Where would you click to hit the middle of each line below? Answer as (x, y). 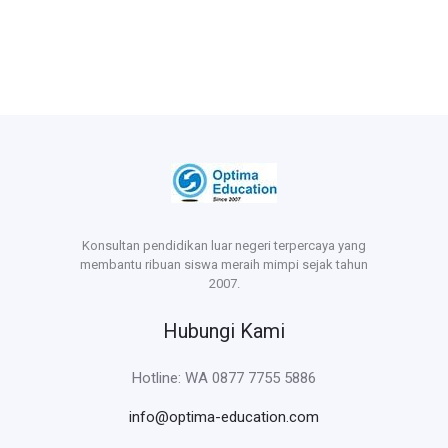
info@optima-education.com (224, 417)
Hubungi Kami (224, 331)
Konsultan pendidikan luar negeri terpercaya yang (224, 246)
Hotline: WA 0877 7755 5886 (224, 378)
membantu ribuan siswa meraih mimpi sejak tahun (224, 265)
